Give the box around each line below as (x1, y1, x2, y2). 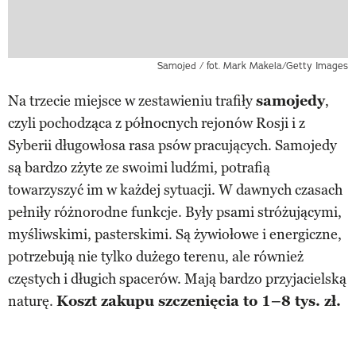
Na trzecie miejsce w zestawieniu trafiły (8, 92, 256, 110)
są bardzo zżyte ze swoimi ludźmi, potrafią (8, 159, 270, 177)
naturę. (8, 292, 56, 311)
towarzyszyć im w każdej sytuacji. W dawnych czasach (8, 181, 342, 199)
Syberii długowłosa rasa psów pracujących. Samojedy (8, 137, 337, 155)
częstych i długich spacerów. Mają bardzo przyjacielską (8, 270, 346, 288)
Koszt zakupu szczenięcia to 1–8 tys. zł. (56, 292, 341, 311)
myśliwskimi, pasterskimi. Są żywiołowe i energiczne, (8, 226, 342, 244)
